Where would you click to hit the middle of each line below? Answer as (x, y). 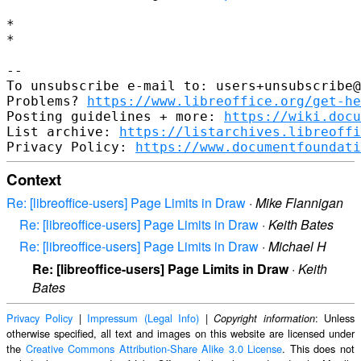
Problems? (47, 101)
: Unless (335, 317)
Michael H (297, 247)
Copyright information (264, 318)
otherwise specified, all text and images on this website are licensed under (180, 333)
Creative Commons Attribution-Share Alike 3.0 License (154, 348)
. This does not (319, 348)
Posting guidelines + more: (115, 116)
